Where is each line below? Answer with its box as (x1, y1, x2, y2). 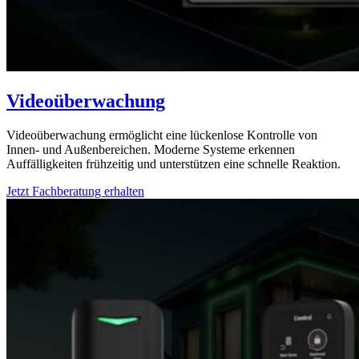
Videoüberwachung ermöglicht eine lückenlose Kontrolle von (6, 127, 317, 142)
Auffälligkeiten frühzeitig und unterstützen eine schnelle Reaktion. (6, 156, 341, 171)
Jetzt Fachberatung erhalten (6, 184, 144, 198)
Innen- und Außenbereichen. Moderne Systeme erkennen (6, 142, 295, 156)
